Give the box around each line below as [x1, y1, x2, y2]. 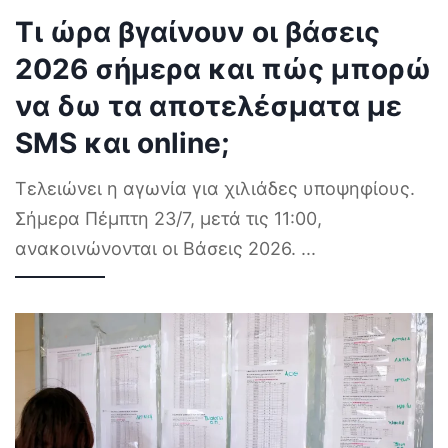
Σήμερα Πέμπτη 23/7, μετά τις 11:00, [15, 208, 322, 230]
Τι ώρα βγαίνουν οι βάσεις [15, 15, 380, 50]
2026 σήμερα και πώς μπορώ [15, 52, 431, 87]
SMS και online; [15, 126, 229, 161]
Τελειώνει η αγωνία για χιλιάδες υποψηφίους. [15, 178, 415, 200]
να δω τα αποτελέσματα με [15, 89, 402, 124]
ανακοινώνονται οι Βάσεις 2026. [15, 238, 301, 260]
